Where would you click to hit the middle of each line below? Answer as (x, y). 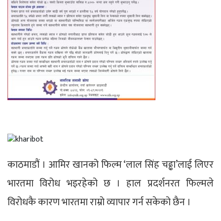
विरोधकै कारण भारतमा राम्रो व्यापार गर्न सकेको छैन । (99, 202)
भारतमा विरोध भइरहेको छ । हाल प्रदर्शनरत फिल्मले (110, 183)
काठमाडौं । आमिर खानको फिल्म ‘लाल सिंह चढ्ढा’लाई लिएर (110, 165)
